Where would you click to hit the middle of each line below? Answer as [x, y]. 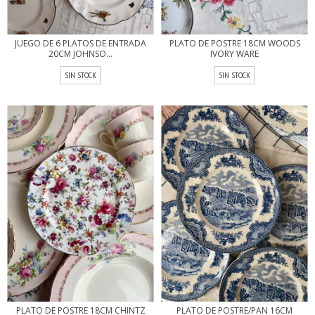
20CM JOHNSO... [81, 53]
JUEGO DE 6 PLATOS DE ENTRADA [81, 43]
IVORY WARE [234, 53]
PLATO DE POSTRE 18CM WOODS [234, 43]
